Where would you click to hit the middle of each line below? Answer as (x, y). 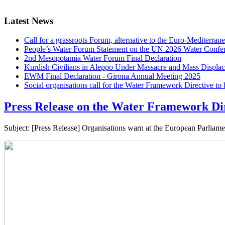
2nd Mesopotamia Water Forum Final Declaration (103, 58)
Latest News (29, 21)
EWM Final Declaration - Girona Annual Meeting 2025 (112, 76)
